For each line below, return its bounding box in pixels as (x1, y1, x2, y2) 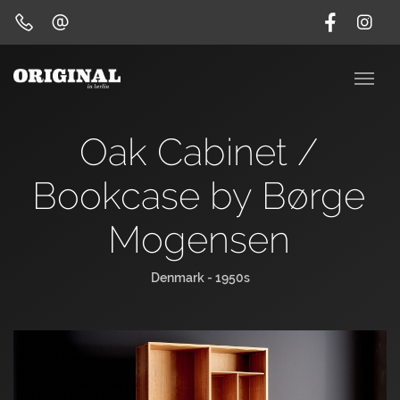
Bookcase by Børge (32, 174, 365, 218)
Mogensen (107, 218, 290, 262)
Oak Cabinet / (79, 130, 318, 174)
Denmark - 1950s (150, 271, 250, 285)
